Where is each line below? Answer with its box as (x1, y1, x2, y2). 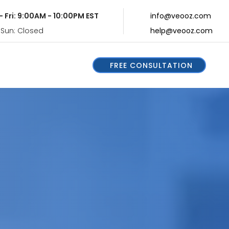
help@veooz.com (150, 25, 213, 36)
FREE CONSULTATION (110, 60, 193, 71)
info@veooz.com (150, 10, 211, 21)
